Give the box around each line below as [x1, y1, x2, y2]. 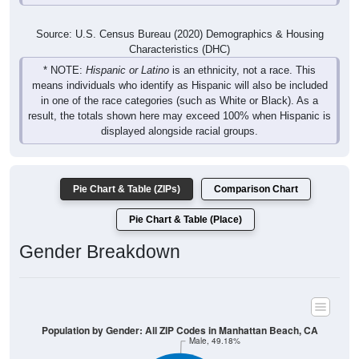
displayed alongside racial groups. [101, 125, 258, 138]
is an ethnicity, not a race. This [169, 64, 316, 77]
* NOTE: [43, 64, 86, 77]
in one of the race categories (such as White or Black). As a [41, 95, 318, 107]
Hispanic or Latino [86, 64, 169, 77]
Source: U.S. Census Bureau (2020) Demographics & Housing [35, 28, 324, 41]
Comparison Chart [214, 184, 298, 196]
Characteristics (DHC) [129, 43, 230, 56]
